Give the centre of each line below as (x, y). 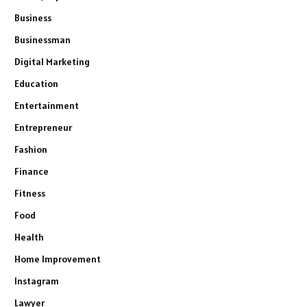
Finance (32, 172)
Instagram (37, 281)
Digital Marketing (52, 62)
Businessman (42, 40)
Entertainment (47, 106)
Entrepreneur (43, 128)
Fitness (30, 194)
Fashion (31, 150)
